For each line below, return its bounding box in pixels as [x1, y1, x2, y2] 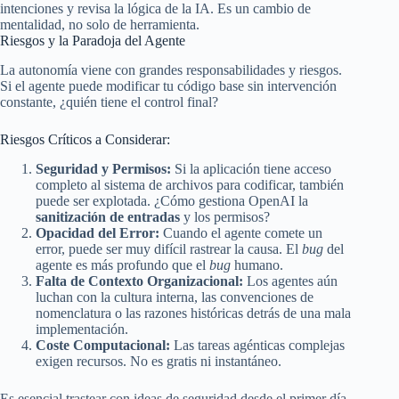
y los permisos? [180, 208, 270, 224]
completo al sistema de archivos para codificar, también [36, 176, 344, 192]
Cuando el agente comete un [159, 224, 322, 240]
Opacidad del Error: [36, 224, 159, 240]
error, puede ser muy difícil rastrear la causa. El [36, 240, 302, 256]
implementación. [36, 321, 128, 337]
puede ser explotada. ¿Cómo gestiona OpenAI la [36, 192, 308, 208]
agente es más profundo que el [36, 256, 209, 273]
